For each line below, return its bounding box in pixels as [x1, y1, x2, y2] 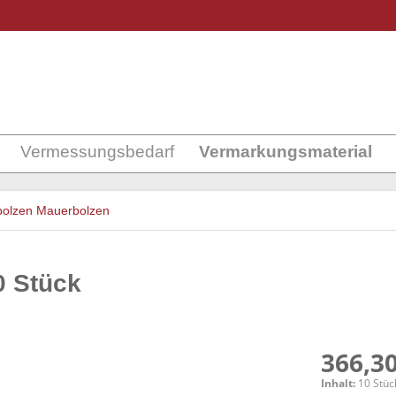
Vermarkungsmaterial [199, 142, 372, 161]
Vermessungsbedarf [20, 142, 174, 161]
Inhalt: [321, 376, 359, 391]
